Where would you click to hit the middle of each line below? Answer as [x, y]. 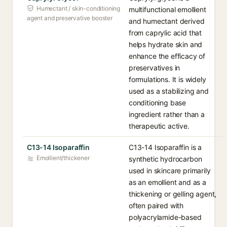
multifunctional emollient [167, 9]
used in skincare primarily [170, 171]
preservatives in [155, 68]
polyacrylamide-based [165, 217]
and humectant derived [167, 21]
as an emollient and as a [167, 182]
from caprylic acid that [165, 33]
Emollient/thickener [63, 158]
